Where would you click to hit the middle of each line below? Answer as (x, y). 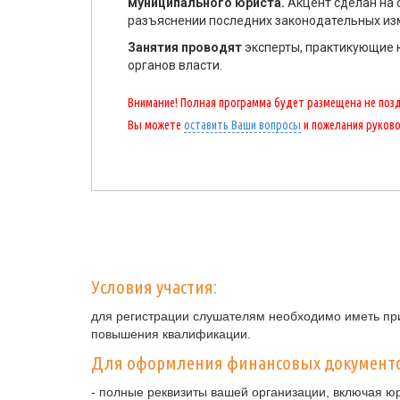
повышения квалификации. (171, 334)
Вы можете (156, 125)
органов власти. (175, 65)
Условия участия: (154, 287)
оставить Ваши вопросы (242, 125)
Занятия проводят (185, 47)
